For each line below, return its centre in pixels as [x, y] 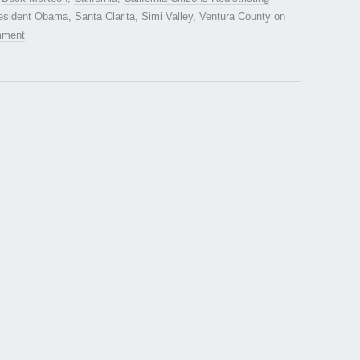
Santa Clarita [105, 17]
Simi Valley [167, 17]
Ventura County [235, 17]
